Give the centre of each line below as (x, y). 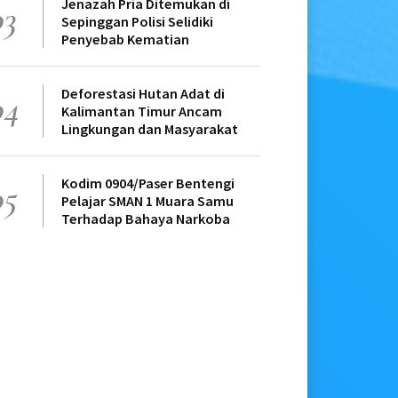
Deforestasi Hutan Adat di (143, 94)
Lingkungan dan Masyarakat (150, 129)
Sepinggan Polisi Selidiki (137, 22)
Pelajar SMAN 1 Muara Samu (147, 201)
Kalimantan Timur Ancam (142, 111)
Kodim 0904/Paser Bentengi (148, 183)
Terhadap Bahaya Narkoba (146, 219)
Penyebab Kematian (125, 40)
